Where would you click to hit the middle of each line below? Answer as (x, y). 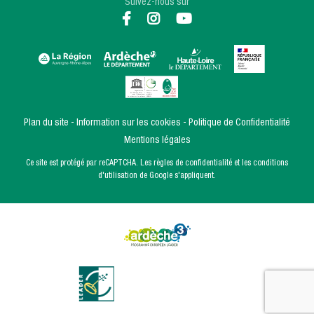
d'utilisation (118, 176)
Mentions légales (157, 141)
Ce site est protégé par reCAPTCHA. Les (90, 164)
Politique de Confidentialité (239, 124)
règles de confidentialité (193, 164)
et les (243, 164)
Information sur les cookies (129, 124)
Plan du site (46, 124)
